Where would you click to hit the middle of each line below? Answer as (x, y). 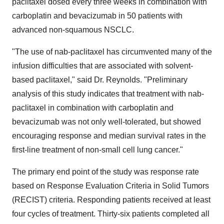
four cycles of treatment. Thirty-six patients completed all (111, 214)
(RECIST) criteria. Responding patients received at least (111, 200)
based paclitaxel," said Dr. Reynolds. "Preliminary (100, 80)
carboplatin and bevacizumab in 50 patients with (97, 16)
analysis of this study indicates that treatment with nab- (108, 94)
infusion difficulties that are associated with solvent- (102, 66)
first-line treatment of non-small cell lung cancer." (97, 150)
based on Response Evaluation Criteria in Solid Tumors (110, 186)
